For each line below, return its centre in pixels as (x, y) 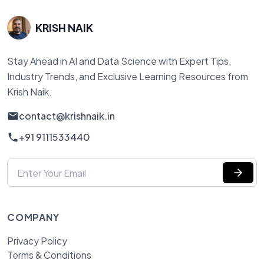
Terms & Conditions (49, 255)
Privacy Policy (37, 241)
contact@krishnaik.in (67, 116)
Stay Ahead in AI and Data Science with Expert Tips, (119, 61)
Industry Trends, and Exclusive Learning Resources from (128, 77)
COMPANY (33, 217)
